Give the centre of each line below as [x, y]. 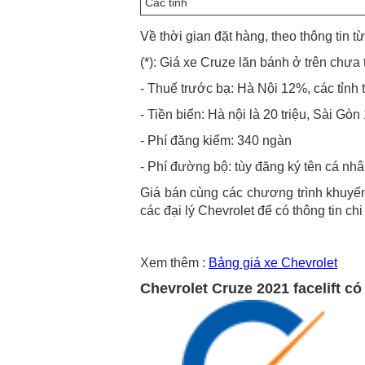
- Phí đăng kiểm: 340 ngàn [216, 141]
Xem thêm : [174, 263]
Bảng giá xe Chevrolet [273, 263]
